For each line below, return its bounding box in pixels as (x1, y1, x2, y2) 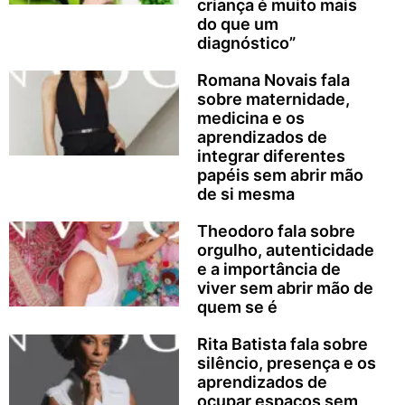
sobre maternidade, (196, 89, 350, 108)
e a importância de (196, 259, 341, 278)
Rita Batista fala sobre (196, 334, 368, 353)
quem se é (196, 297, 278, 316)
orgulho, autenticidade (196, 240, 374, 259)
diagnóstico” (196, 33, 296, 52)
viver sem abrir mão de (196, 278, 373, 297)
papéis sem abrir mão (196, 165, 363, 184)
